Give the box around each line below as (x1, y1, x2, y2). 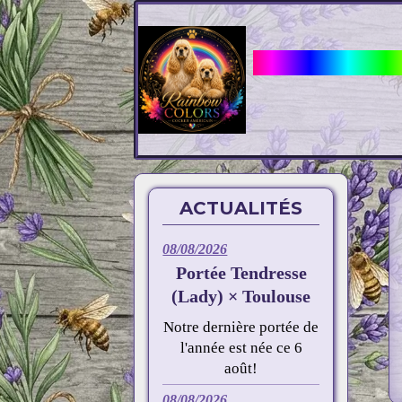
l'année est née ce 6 (179, 339, 302, 356)
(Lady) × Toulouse (171, 286, 311, 306)
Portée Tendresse (175, 263, 307, 283)
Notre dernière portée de (163, 319, 319, 336)
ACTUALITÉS (179, 197, 303, 219)
